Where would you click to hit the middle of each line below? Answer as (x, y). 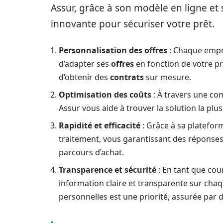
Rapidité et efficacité (100, 125)
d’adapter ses (85, 63)
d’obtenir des (84, 77)
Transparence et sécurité (108, 169)
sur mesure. (167, 77)
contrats (127, 77)
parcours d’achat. (91, 152)
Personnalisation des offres (113, 50)
